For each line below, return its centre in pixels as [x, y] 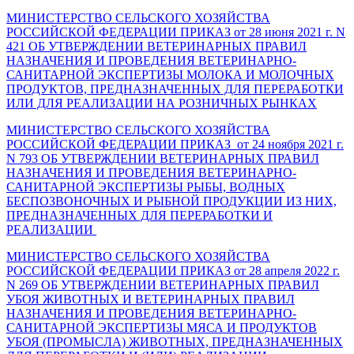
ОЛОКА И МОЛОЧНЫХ [266, 74]
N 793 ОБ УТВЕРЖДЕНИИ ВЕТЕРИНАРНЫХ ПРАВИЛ [163, 158]
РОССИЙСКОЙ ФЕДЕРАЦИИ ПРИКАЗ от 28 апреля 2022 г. [173, 270]
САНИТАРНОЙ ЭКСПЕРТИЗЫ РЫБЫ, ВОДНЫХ [146, 186]
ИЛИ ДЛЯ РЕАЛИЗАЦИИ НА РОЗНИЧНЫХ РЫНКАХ [162, 103]
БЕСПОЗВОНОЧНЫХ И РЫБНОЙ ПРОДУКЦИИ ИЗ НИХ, [171, 201]
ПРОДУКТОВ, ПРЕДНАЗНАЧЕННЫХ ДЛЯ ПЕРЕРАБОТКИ [175, 88]
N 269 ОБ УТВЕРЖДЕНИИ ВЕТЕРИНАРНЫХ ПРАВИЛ [163, 284]
